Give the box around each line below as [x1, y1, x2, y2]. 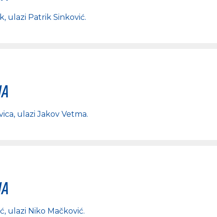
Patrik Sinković [28, 13, 85, 22]
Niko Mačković [28, 206, 83, 216]
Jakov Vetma [37, 109, 87, 119]
